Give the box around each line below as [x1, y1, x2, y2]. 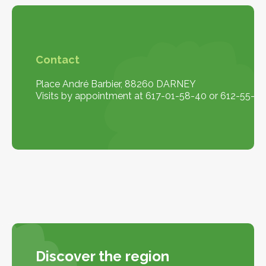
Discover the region [36, 247, 169, 265]
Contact [36, 53, 80, 66]
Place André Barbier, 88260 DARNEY [36, 78, 196, 90]
